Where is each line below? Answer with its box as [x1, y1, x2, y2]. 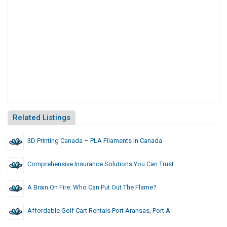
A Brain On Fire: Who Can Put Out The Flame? [27, 183, 157, 192]
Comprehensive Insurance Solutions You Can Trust [27, 160, 174, 168]
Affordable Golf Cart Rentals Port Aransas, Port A [27, 207, 170, 215]
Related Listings [13, 113, 70, 123]
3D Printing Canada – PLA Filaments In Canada [27, 137, 162, 145]
